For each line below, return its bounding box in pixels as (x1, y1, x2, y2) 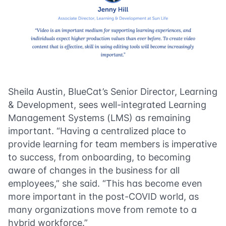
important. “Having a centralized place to (8, 125, 186, 136)
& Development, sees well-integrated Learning (8, 99, 206, 110)
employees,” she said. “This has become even (8, 178, 202, 189)
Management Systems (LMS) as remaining (8, 112, 191, 123)
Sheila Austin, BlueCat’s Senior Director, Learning (8, 86, 217, 97)
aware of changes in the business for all (8, 164, 180, 176)
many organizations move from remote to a (8, 204, 197, 215)
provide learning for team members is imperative (8, 138, 217, 149)
